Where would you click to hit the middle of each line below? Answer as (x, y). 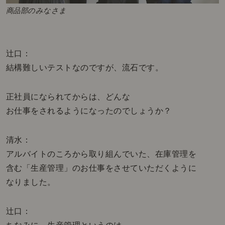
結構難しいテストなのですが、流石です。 (85, 68)
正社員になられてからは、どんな (68, 97)
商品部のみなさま (36, 11)
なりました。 (31, 182)
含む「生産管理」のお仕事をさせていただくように (101, 168)
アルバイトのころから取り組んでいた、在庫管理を (101, 154)
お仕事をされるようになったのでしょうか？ (89, 111)
